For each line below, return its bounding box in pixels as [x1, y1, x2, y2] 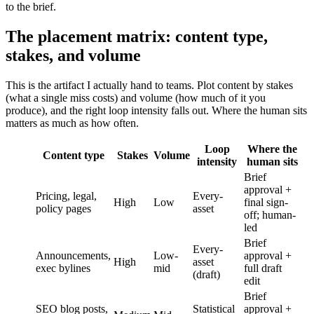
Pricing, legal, [36, 189, 97, 202]
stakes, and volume [6, 46, 141, 64]
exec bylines [36, 261, 90, 274]
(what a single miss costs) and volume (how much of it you [6, 91, 266, 104]
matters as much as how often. [6, 116, 139, 129]
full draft [244, 261, 282, 274]
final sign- [244, 196, 288, 208]
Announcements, [36, 249, 111, 261]
